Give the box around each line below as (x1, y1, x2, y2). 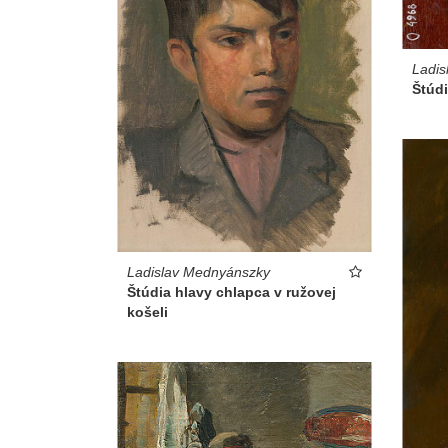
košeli (127, 303, 168, 320)
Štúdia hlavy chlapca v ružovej (127, 283, 336, 300)
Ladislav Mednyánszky (127, 263, 270, 280)
